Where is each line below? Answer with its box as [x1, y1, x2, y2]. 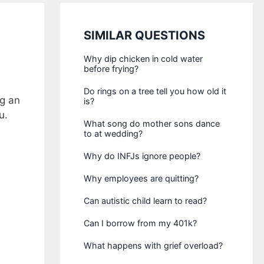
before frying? [84, 64, 139, 74]
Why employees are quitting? [84, 173, 199, 183]
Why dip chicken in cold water [84, 54, 203, 64]
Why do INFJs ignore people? [84, 151, 201, 161]
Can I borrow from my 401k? [84, 218, 197, 228]
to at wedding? [84, 128, 143, 138]
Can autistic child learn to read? [84, 196, 207, 206]
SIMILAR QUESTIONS [84, 28, 206, 42]
